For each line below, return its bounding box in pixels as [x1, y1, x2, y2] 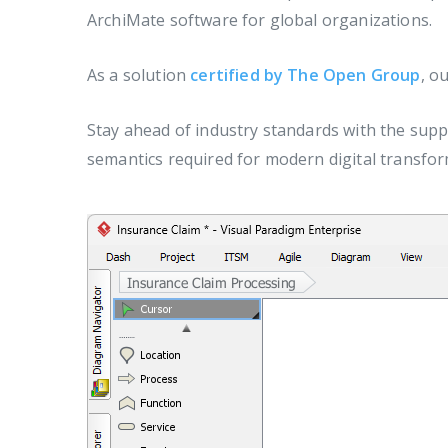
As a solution [87, 64, 191, 86]
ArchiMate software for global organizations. [87, 9, 433, 31]
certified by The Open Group [190, 64, 421, 86]
